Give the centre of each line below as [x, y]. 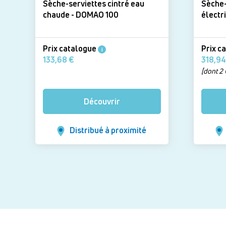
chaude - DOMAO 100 [97, 14]
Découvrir [102, 101]
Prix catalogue [70, 48]
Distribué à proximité [108, 130]
